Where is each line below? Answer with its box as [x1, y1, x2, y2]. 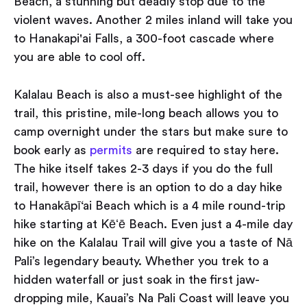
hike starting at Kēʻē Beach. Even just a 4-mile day [14, 218, 293, 231]
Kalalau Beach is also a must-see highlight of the [14, 88, 282, 101]
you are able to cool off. [14, 51, 145, 64]
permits [90, 144, 132, 157]
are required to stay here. [132, 144, 279, 157]
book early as [14, 144, 90, 157]
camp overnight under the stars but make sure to [14, 125, 288, 138]
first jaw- [210, 273, 260, 286]
